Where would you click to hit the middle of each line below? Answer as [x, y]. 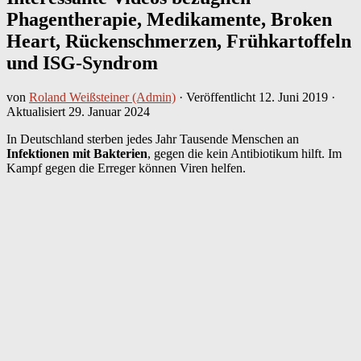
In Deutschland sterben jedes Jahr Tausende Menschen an [153, 139]
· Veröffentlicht [219, 97]
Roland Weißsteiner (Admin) [102, 97]
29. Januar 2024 [109, 111]
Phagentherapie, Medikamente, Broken [169, 19]
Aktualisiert [37, 111]
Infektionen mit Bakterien [77, 153]
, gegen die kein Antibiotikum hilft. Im [245, 153]
